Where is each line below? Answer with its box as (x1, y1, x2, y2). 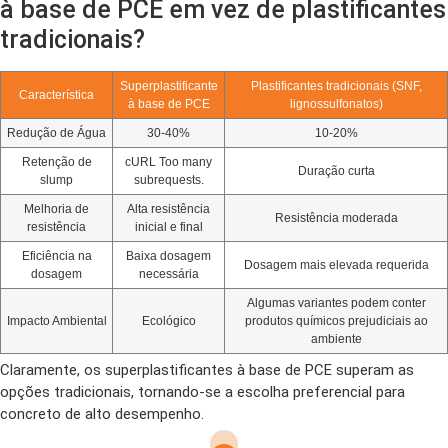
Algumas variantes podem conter (246, 296, 426, 310)
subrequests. (133, 173, 204, 187)
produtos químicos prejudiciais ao (244, 314, 428, 328)
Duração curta (297, 164, 375, 178)
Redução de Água (7, 126, 106, 140)
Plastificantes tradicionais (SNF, (250, 79, 422, 93)
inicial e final (134, 220, 203, 234)
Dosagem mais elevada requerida (243, 258, 429, 272)
